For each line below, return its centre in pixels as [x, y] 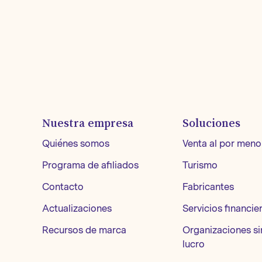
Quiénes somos [76, 144]
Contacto [63, 187]
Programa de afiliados [90, 165]
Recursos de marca [84, 230]
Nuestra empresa [88, 123]
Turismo [200, 165]
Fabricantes [208, 187]
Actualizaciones [77, 208]
